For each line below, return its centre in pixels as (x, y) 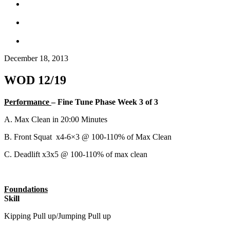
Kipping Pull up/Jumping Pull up (57, 216)
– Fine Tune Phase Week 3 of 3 (105, 102)
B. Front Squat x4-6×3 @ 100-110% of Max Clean (88, 137)
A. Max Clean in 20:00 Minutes (56, 119)
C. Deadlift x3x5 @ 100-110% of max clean (76, 154)
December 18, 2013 (36, 58)
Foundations (26, 189)
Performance (28, 102)
